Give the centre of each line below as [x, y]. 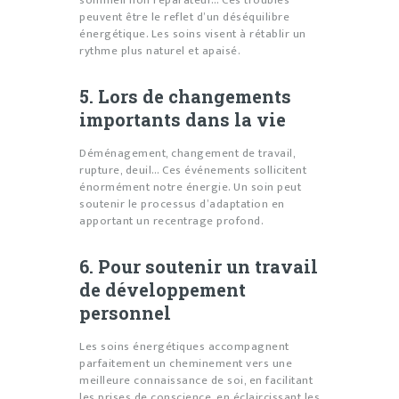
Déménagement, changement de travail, [187, 154]
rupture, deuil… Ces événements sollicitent [193, 171]
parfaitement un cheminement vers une [186, 364]
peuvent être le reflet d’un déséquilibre [184, 17]
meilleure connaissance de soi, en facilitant [196, 381]
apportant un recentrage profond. [171, 221]
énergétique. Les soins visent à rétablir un [193, 34]
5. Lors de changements [185, 97]
